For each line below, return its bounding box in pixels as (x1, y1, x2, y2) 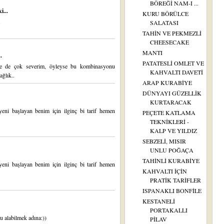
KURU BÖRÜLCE (142, 9, 188, 17)
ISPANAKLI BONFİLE (142, 186, 201, 194)
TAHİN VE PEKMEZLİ (142, 29, 201, 37)
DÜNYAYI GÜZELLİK (142, 89, 201, 97)
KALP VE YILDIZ (149, 126, 197, 134)
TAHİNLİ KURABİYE (142, 156, 199, 164)
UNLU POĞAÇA (149, 146, 193, 154)
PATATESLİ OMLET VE (142, 59, 204, 67)
